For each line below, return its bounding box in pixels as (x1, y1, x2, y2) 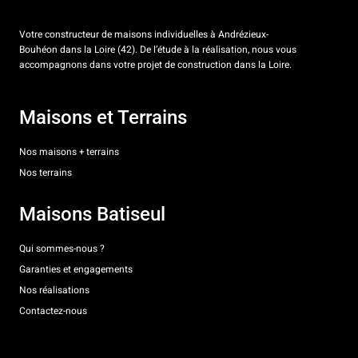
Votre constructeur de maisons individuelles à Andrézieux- (19, 26, 268, 42)
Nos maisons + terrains (19, 145, 119, 160)
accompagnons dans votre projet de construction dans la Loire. (19, 57, 292, 72)
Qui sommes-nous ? (19, 241, 105, 257)
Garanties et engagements (19, 262, 133, 277)
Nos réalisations (19, 283, 89, 298)
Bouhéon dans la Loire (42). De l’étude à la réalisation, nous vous (19, 42, 296, 57)
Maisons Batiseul (19, 203, 165, 226)
